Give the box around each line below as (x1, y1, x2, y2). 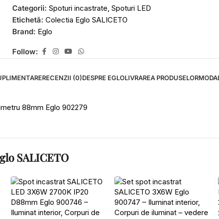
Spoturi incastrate (49, 3, 108, 13)
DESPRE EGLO (82, 74, 125, 82)
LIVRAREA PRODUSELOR (124, 74, 198, 82)
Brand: (12, 27, 38, 36)
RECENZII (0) (42, 74, 82, 82)
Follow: (12, 46, 38, 56)
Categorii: (12, 3, 47, 13)
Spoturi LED (111, 3, 151, 13)
